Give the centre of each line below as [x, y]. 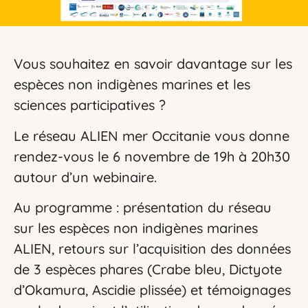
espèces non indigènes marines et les [132, 85]
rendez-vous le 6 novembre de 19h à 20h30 [152, 156]
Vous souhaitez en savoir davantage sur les [153, 64]
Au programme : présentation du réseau [143, 208]
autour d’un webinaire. [85, 177]
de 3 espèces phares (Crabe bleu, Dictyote [148, 269]
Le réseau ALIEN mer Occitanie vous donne [152, 135]
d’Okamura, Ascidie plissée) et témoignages [152, 290]
